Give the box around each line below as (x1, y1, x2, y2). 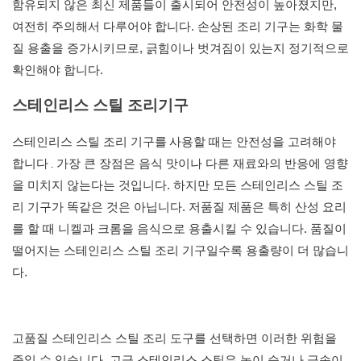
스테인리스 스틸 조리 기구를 (12, 135, 167, 149)
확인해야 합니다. (12, 63, 103, 77)
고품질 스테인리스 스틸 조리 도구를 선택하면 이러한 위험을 (12, 331, 337, 346)
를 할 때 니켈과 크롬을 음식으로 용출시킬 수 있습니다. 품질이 (12, 222, 346, 236)
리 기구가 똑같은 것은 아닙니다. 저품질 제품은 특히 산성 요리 (12, 200, 346, 214)
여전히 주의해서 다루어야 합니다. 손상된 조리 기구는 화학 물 (12, 19, 343, 34)
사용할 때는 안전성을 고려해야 (169, 135, 336, 149)
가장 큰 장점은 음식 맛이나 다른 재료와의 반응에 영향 (56, 156, 348, 171)
